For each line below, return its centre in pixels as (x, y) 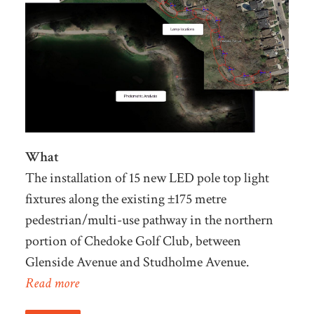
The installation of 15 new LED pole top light (147, 178)
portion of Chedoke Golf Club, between (133, 241)
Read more (52, 283)
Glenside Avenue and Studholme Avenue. (138, 262)
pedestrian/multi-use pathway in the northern (149, 220)
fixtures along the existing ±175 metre (125, 199)
